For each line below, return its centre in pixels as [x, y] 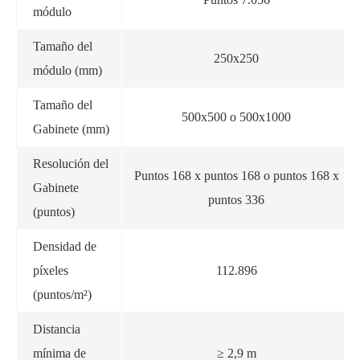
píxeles [51, 270]
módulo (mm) [67, 70]
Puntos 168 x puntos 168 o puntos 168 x [236, 175]
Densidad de [65, 246]
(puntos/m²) [62, 294]
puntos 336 [236, 199]
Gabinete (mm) [71, 129]
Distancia [57, 329]
